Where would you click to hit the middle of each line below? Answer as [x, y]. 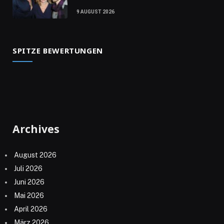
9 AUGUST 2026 [95, 12]
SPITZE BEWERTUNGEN [58, 51]
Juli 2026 [28, 168]
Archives [36, 129]
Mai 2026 [29, 195]
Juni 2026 [29, 182]
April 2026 [31, 209]
